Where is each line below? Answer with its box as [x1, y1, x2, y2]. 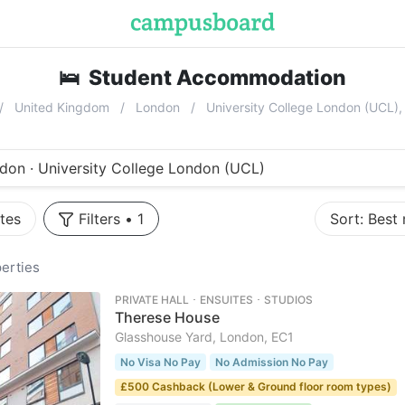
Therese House [114, 308, 220, 326]
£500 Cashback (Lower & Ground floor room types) [119, 380, 391, 394]
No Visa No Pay [119, 355, 201, 369]
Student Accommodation [89, 65, 346, 90]
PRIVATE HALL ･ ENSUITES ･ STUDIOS [114, 293, 313, 306]
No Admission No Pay [214, 355, 328, 369]
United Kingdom [14, 99, 109, 115]
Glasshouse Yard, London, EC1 [114, 329, 294, 344]
